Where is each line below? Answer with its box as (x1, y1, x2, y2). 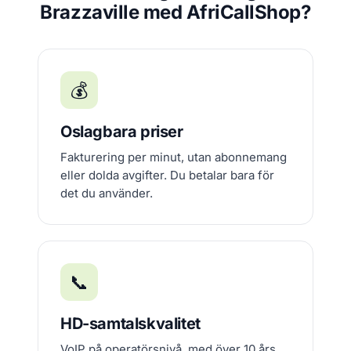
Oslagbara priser (60, 122, 183, 141)
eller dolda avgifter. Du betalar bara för (60, 168, 274, 183)
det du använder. (60, 186, 153, 201)
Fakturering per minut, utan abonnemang (60, 150, 287, 165)
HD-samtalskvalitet (60, 314, 201, 333)
